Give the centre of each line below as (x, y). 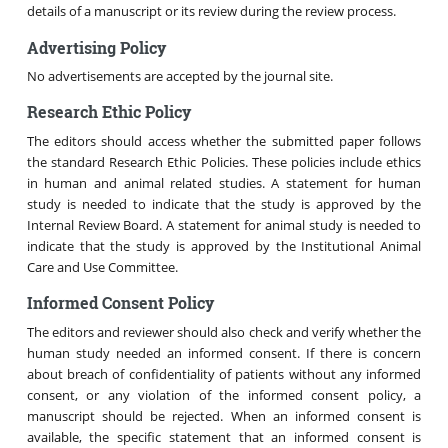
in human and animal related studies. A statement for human (224, 182)
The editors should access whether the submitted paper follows (224, 140)
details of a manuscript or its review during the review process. (211, 11)
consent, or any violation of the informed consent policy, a (224, 394)
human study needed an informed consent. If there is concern (224, 352)
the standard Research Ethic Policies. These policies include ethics (224, 161)
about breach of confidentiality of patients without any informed (224, 373)
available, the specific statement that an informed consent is (224, 436)
